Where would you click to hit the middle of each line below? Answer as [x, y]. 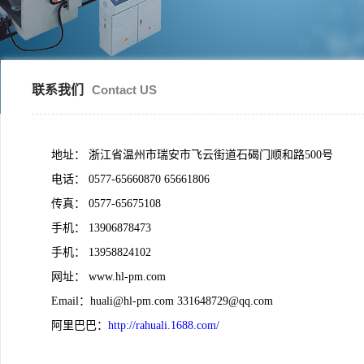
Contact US [124, 90]
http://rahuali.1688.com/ [164, 325]
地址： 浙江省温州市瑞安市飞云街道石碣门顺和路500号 [192, 155]
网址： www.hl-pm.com [108, 277]
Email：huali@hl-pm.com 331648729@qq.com [162, 301]
